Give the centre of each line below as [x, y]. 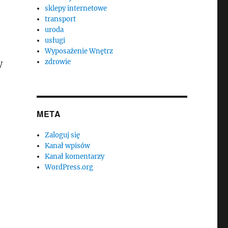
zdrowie [58, 62]
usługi [55, 40]
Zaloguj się [63, 135]
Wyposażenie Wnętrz [79, 51]
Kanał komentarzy [75, 156]
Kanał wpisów [68, 146]
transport [61, 19]
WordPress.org [69, 167]
